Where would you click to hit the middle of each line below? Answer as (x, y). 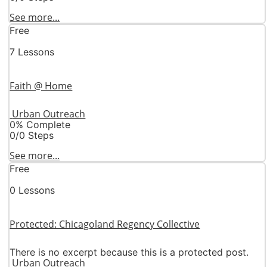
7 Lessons (32, 52)
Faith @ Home (41, 86)
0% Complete (40, 125)
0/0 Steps (32, 136)
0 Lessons (32, 190)
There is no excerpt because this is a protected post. (129, 252)
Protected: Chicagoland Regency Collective (105, 224)
